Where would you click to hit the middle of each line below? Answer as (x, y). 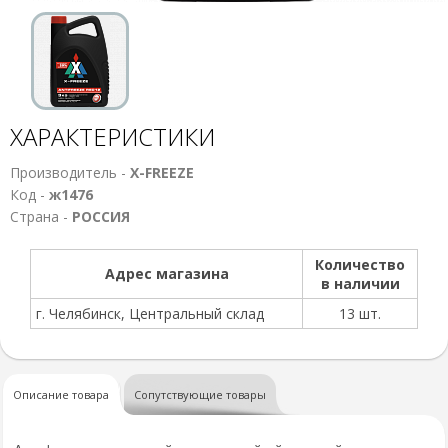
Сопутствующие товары (200, 394)
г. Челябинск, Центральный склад (150, 313)
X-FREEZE (162, 172)
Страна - (41, 216)
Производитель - (70, 172)
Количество (360, 264)
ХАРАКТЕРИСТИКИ (112, 136)
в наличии (360, 283)
